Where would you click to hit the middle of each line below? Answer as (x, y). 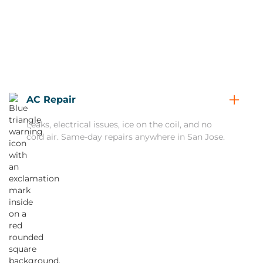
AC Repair (51, 100)
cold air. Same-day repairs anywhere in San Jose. (126, 137)
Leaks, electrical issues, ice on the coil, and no (119, 124)
